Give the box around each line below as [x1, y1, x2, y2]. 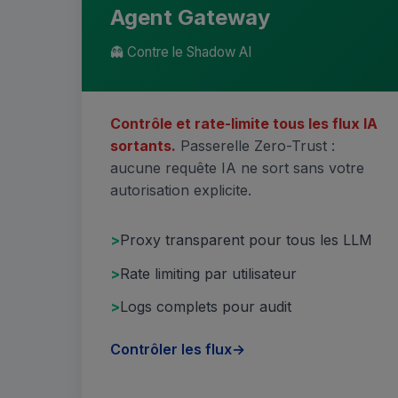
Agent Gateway [110, 4, 270, 31]
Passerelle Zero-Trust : [176, 137, 335, 155]
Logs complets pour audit [120, 298, 291, 316]
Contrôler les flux [110, 339, 232, 358]
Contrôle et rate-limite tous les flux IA [110, 115, 378, 133]
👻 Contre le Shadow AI [110, 44, 251, 61]
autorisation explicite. [110, 181, 251, 200]
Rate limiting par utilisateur [120, 264, 297, 283]
